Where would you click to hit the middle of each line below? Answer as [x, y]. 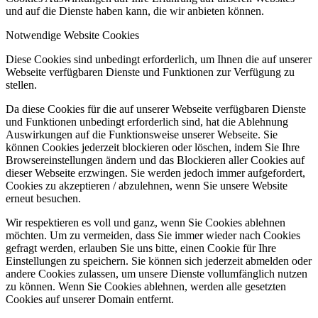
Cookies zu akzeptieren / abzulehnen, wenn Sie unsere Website [147, 185]
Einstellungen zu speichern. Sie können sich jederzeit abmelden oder [159, 261]
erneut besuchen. [43, 198]
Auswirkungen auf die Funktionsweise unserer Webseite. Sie [142, 134]
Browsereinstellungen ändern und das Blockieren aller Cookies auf [155, 160]
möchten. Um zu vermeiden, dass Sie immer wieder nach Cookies [153, 235]
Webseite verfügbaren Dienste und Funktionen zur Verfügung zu [150, 72]
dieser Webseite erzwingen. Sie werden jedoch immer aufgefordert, [155, 172]
